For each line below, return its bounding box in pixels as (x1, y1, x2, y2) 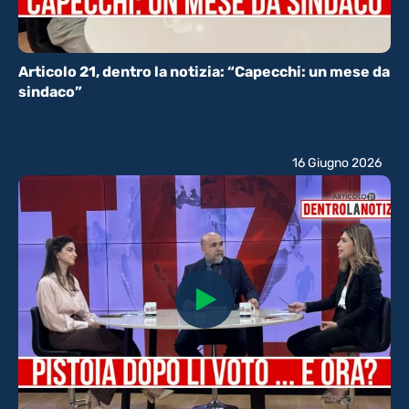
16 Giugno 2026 (292, 155, 382, 172)
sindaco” (18, 83, 82, 101)
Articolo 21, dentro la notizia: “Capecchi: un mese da (18, 63, 390, 81)
